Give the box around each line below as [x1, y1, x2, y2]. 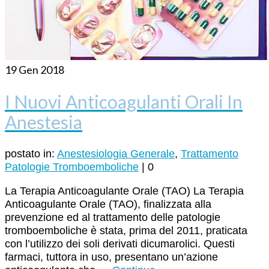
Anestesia [5, 111, 82, 133]
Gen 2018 [17, 63, 64, 77]
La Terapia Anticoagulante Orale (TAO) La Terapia [5, 185, 244, 198]
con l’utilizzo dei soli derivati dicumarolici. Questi [5, 238, 235, 250]
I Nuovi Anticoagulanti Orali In [5, 91, 243, 113]
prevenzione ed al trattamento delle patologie [5, 211, 220, 224]
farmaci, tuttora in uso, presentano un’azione [5, 251, 218, 264]
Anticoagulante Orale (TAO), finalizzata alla [5, 198, 211, 211]
